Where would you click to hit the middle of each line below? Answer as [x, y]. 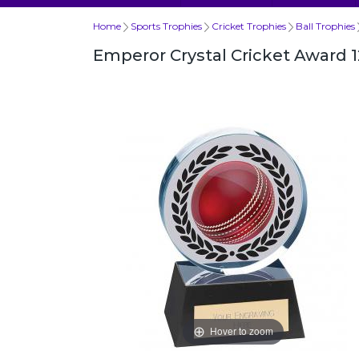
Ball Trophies [325, 26]
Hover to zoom [241, 331]
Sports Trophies [166, 26]
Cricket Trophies [249, 26]
